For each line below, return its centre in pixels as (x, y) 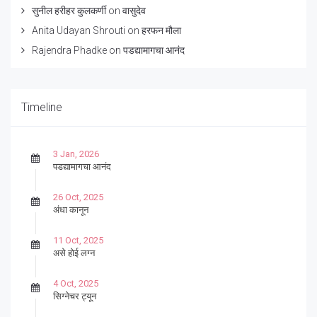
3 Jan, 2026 (76, 154)
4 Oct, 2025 (76, 284)
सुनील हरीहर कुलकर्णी (69, 11)
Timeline (42, 108)
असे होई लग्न (74, 253)
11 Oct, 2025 (78, 241)
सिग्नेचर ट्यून (75, 296)
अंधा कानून (71, 210)
